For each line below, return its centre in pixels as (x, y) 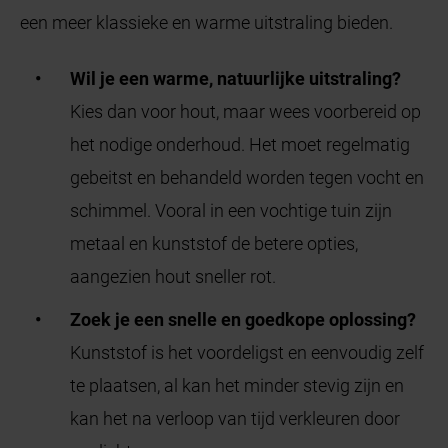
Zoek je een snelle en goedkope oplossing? (243, 319)
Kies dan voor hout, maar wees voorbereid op (246, 111)
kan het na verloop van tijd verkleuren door (235, 418)
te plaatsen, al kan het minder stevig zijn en (237, 385)
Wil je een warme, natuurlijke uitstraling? (236, 78)
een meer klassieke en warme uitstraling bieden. (207, 22)
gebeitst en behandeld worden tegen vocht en (247, 177)
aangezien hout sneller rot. (173, 276)
